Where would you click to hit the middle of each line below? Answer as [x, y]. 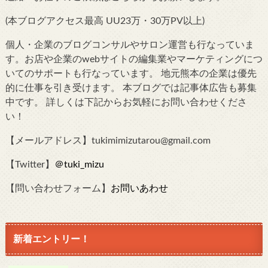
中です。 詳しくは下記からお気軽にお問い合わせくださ [126, 102]
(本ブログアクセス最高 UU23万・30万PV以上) [105, 21]
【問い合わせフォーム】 [58, 188]
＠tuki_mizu [79, 164]
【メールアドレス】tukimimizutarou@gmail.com [108, 140]
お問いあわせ [139, 188]
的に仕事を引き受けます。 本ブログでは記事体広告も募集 [131, 88]
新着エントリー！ [51, 240]
